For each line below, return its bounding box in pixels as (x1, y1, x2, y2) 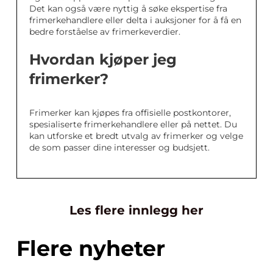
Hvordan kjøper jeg (29, 50, 177, 68)
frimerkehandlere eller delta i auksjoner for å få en (29, 14, 241, 26)
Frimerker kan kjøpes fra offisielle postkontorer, (29, 107, 231, 118)
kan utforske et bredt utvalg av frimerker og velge (29, 130, 243, 141)
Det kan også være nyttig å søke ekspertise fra (29, 2, 227, 14)
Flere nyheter (16, 235, 165, 261)
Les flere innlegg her (69, 202, 204, 218)
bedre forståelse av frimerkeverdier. (29, 26, 180, 37)
